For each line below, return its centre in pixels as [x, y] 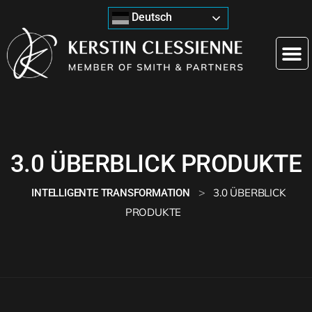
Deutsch [150, 17]
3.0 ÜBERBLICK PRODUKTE [156, 164]
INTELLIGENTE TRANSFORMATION [111, 193]
